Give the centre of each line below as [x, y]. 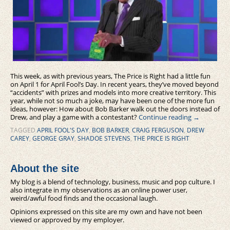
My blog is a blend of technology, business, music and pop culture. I [113, 182]
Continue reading [166, 117]
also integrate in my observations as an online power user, [99, 190]
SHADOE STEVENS [104, 139]
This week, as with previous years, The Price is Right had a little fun [110, 76]
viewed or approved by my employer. [67, 220]
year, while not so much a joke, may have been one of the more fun [112, 101]
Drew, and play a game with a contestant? [74, 117]
